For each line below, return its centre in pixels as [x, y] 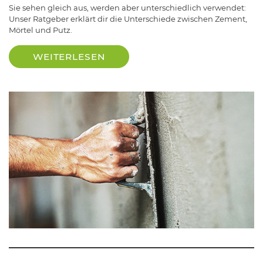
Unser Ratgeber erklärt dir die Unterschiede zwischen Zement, [128, 19]
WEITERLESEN [69, 57]
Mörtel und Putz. [41, 30]
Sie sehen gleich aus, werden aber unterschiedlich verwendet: [127, 8]
